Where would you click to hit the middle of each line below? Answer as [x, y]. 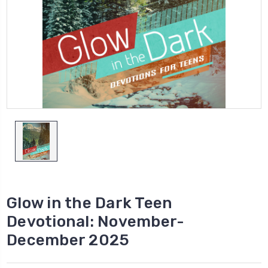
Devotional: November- [96, 221]
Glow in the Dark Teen [90, 203]
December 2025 [68, 240]
